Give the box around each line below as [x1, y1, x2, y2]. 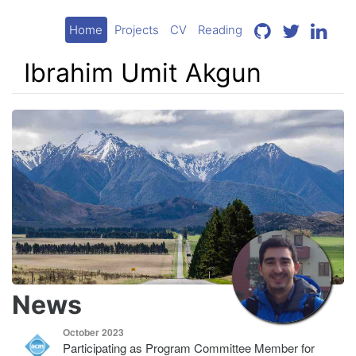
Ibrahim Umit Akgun [24, 57, 261, 89]
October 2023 [63, 325, 124, 340]
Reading [198, 21, 243, 37]
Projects [114, 21, 159, 37]
